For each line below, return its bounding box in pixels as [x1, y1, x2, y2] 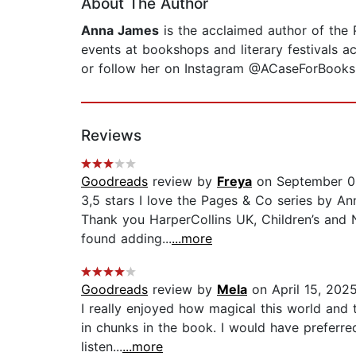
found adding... [81, 230, 172, 247]
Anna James [81, 22, 159, 39]
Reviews [81, 126, 141, 145]
